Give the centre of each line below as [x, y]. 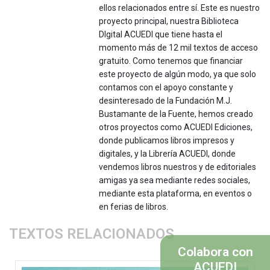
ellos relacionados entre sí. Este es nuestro [180, 8]
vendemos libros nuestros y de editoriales [178, 167]
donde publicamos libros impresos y [167, 140]
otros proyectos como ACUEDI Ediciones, [176, 127]
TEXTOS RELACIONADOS [92, 234]
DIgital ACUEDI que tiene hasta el [161, 34]
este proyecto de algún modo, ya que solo [178, 74]
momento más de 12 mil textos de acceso [179, 47]
